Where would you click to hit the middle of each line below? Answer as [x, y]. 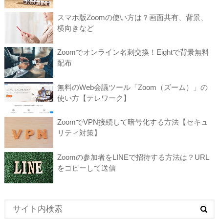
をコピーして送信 [86, 168]
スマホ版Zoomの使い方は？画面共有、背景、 [132, 17]
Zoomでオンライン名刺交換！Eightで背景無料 [133, 52]
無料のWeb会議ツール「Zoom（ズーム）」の [132, 87]
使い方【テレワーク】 [94, 98]
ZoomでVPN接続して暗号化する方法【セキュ [132, 122]
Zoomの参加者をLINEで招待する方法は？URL [133, 157]
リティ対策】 [79, 133]
